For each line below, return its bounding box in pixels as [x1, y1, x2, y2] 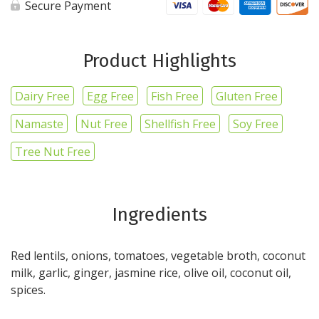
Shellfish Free [145, 116, 216, 132]
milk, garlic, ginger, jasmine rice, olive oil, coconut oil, [11, 265, 291, 281]
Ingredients [112, 204, 207, 226]
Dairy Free [15, 88, 70, 104]
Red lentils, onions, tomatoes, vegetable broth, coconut [11, 248, 305, 263]
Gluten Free [216, 88, 278, 104]
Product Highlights [83, 50, 236, 72]
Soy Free [233, 116, 278, 132]
